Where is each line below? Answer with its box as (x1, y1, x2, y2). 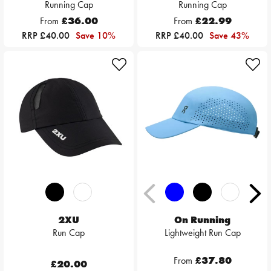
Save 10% (76, 29, 116, 42)
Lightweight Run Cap (164, 226, 241, 240)
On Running (174, 214, 230, 227)
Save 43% (209, 29, 249, 42)
